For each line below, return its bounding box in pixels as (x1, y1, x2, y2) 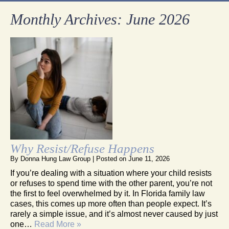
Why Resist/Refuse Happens (10, 141, 154, 155)
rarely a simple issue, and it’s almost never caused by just (10, 209, 218, 218)
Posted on (96, 154, 128, 163)
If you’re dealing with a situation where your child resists (10, 168, 212, 177)
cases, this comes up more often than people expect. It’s (10, 199, 212, 208)
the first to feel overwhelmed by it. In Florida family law (10, 189, 205, 198)
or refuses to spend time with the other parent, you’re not (10, 178, 212, 188)
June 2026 (126, 10, 190, 28)
